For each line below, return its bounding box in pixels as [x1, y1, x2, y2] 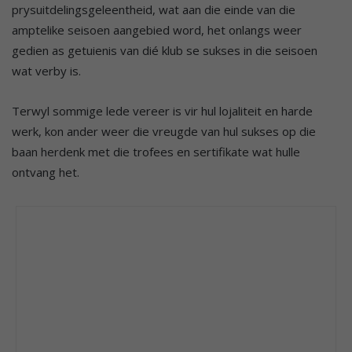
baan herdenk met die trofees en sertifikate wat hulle [12, 143, 300, 159]
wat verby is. [12, 62, 81, 79]
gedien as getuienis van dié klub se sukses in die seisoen [12, 42, 317, 58]
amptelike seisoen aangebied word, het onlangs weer [12, 21, 302, 38]
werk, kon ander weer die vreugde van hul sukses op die [12, 123, 316, 139]
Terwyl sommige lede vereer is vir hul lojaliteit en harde [12, 102, 313, 119]
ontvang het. [12, 163, 79, 180]
